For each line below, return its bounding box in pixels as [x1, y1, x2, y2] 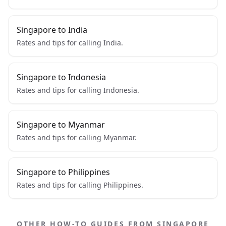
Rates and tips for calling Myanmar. [17, 133, 137, 142]
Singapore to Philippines [17, 166, 110, 178]
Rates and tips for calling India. [17, 38, 123, 47]
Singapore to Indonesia [17, 72, 106, 83]
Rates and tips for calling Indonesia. [17, 85, 139, 95]
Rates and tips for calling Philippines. [17, 180, 143, 190]
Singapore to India [17, 24, 87, 35]
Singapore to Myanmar [17, 119, 105, 130]
